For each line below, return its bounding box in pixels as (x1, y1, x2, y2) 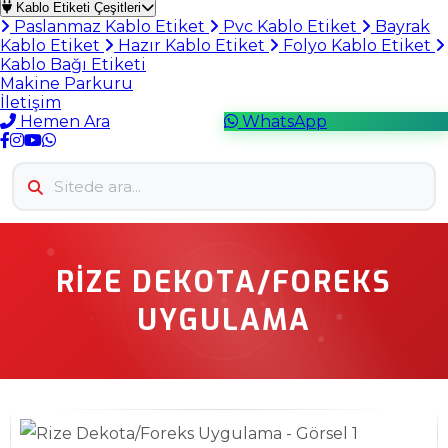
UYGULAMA (137, 301, 311, 339)
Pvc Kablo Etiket (219, 17, 361, 36)
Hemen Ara (16, 112, 110, 131)
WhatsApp (238, 112, 327, 131)
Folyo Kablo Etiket (279, 36, 435, 55)
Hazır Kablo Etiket (114, 36, 269, 55)
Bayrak (371, 17, 430, 36)
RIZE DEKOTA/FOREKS (56, 263, 392, 301)
